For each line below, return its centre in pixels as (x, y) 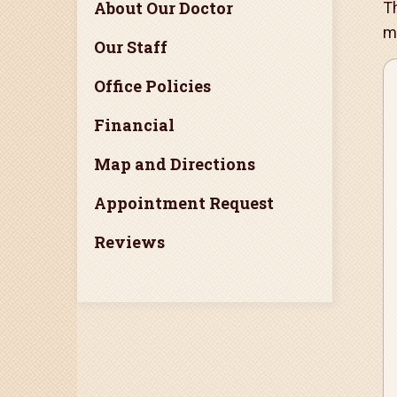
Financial (134, 125)
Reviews (129, 242)
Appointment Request (184, 203)
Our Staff (131, 47)
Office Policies (152, 86)
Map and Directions (175, 164)
